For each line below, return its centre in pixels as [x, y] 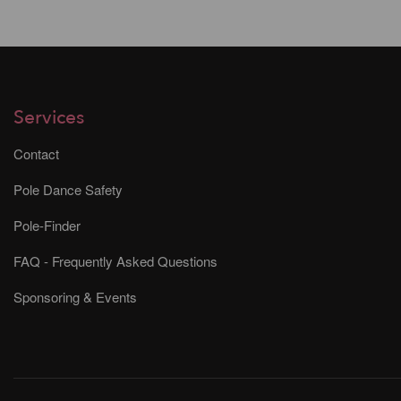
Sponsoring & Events [75, 296]
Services [49, 117]
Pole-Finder [47, 225]
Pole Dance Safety [68, 189]
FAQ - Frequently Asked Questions [115, 260]
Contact [36, 153]
